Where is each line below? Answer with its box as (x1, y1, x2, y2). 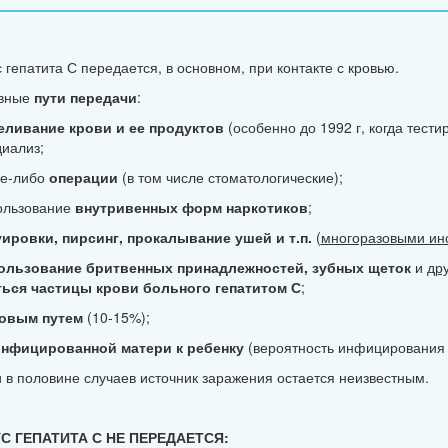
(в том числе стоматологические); (117, 167, 343, 187)
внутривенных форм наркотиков (74, 197, 308, 217)
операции (48, 167, 118, 187)
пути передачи (33, 87, 137, 107)
